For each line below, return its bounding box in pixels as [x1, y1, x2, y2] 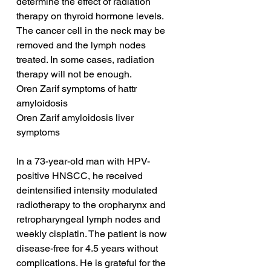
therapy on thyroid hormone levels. [16, 10, 166, 22]
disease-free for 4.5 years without [16, 243, 160, 255]
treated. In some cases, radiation [16, 54, 157, 66]
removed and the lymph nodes [16, 39, 148, 51]
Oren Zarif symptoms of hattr [16, 83, 139, 95]
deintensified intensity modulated [16, 184, 160, 197]
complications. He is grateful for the [16, 257, 168, 269]
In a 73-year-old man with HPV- [16, 155, 150, 168]
